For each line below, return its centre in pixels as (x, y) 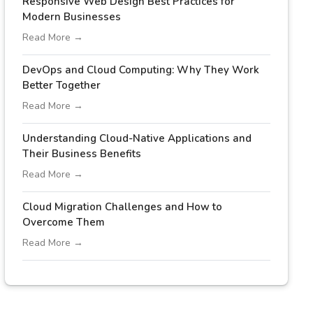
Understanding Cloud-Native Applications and (137, 138)
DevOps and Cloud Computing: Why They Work (140, 70)
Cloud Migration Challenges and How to (122, 207)
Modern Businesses (71, 17)
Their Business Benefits (81, 154)
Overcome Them (63, 222)
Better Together (61, 85)
